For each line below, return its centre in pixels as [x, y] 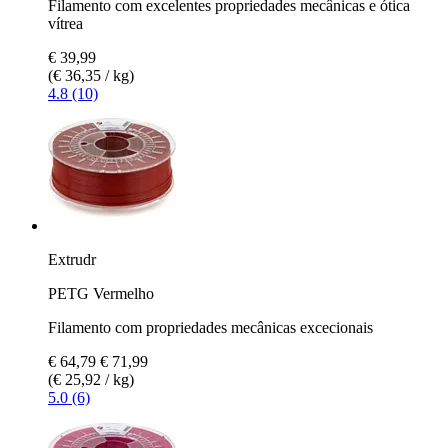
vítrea [65, 23]
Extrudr [72, 259]
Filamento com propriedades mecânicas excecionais [210, 327]
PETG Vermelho [101, 293]
